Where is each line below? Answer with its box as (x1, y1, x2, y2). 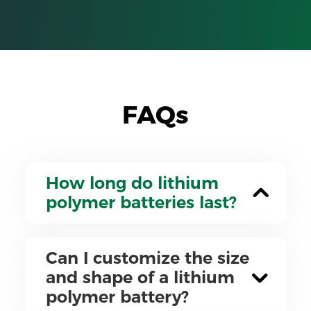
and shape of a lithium (45, 267, 235, 288)
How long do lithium (45, 173, 219, 194)
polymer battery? (45, 287, 189, 308)
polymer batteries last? (45, 192, 237, 213)
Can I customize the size (45, 248, 249, 269)
